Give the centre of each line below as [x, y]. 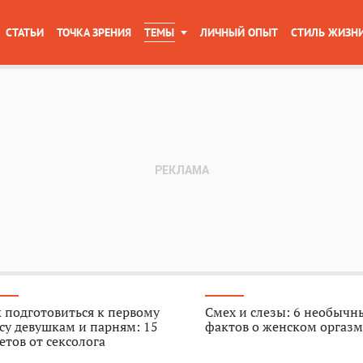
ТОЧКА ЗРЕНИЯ [94, 32]
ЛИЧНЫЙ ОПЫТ [239, 32]
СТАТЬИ [25, 32]
